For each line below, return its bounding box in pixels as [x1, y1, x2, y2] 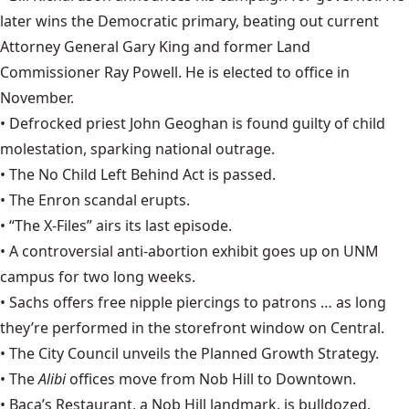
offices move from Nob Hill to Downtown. [69, 369, 356, 390]
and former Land [190, 37, 310, 58]
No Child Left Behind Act [38, 164, 204, 185]
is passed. [204, 164, 276, 185]
